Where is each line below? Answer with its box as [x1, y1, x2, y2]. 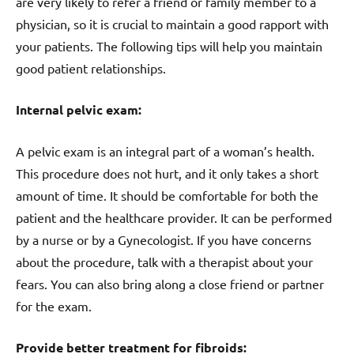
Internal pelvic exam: [16, 101, 141, 119]
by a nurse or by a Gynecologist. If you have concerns [16, 232, 311, 248]
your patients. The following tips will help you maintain [16, 38, 322, 55]
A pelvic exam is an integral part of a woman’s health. [16, 143, 314, 160]
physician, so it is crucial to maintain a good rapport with [16, 16, 329, 32]
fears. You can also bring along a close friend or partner [16, 276, 324, 292]
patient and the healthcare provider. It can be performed [16, 209, 332, 226]
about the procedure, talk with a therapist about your [16, 254, 313, 270]
